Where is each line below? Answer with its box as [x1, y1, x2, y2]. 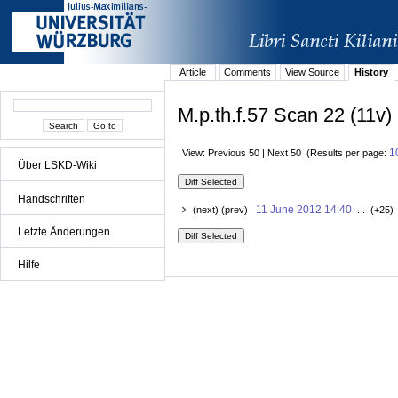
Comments [224, 67, 272, 78]
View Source [284, 67, 339, 78]
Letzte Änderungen [18, 225, 110, 238]
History [354, 67, 388, 78]
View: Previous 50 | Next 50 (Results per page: [182, 147, 389, 158]
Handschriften [18, 192, 85, 205]
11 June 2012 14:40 [255, 203, 352, 217]
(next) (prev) [192, 204, 256, 216]
